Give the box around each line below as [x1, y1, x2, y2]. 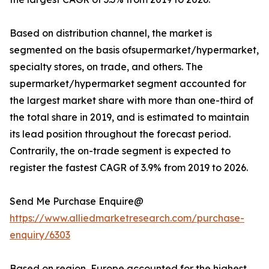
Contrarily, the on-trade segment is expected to [10, 145, 231, 157]
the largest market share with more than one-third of [10, 94, 253, 107]
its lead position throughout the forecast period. [10, 128, 231, 141]
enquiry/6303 [10, 229, 70, 241]
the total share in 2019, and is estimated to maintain [10, 111, 249, 124]
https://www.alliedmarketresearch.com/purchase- [10, 212, 244, 225]
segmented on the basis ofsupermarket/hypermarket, [10, 44, 259, 56]
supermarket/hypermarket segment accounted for [10, 77, 246, 90]
